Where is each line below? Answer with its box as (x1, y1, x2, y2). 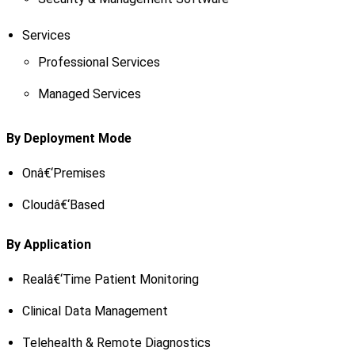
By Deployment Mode (6, 131, 132, 147)
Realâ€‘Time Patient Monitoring (21, 272, 199, 288)
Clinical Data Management (21, 303, 168, 319)
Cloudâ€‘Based (21, 197, 105, 213)
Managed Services (37, 86, 141, 102)
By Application (6, 237, 91, 253)
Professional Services (37, 55, 160, 71)
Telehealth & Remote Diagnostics (21, 335, 211, 351)
